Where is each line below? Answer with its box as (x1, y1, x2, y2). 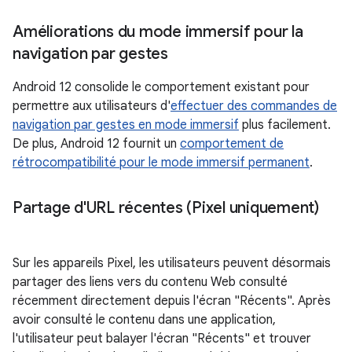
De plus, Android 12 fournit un (13, 135, 180, 152)
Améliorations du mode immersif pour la (13, 21, 303, 42)
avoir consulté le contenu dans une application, (13, 311, 276, 328)
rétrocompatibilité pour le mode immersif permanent (13, 154, 310, 170)
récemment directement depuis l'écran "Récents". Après (13, 292, 331, 309)
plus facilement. (239, 116, 331, 133)
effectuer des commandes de (170, 97, 337, 114)
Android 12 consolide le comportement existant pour (13, 79, 310, 95)
